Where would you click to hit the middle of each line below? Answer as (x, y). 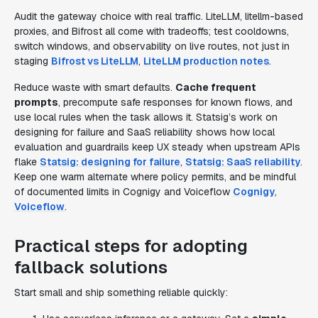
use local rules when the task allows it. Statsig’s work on (146, 117)
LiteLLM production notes (206, 61)
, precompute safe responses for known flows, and (175, 102)
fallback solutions (91, 267)
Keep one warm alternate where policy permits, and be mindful (155, 177)
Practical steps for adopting (131, 246)
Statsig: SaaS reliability (243, 162)
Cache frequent (216, 87)
